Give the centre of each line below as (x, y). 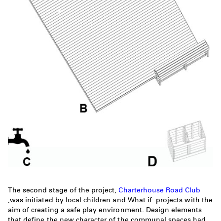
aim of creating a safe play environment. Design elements (105, 210)
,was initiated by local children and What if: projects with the (110, 200)
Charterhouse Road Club (160, 190)
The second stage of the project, (63, 190)
